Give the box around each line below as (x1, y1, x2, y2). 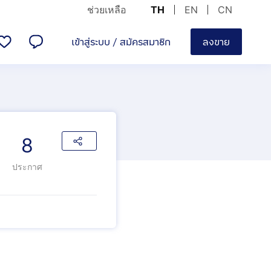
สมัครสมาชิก (120, 34, 171, 49)
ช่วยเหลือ (87, 4, 126, 16)
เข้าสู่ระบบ (71, 34, 110, 49)
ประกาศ (12, 162, 42, 172)
